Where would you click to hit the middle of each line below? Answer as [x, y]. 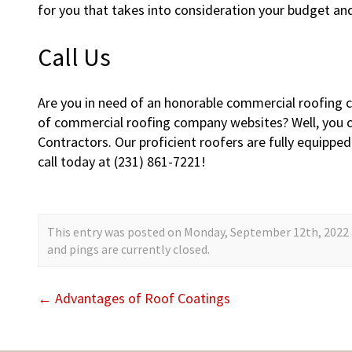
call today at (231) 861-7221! [122, 161]
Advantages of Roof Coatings [141, 298]
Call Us [74, 58]
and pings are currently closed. [128, 249]
